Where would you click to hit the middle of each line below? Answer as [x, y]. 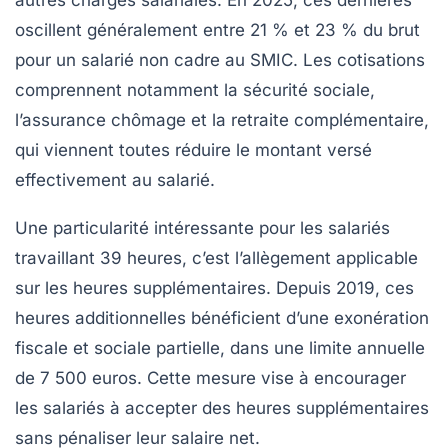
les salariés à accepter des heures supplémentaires [222, 407]
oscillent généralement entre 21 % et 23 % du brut [217, 29]
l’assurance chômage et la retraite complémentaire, [222, 119]
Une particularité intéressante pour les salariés [202, 227]
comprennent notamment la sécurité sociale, [195, 89]
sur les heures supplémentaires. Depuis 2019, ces [214, 287]
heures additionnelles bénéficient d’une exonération [222, 317]
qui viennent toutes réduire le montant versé [193, 149]
